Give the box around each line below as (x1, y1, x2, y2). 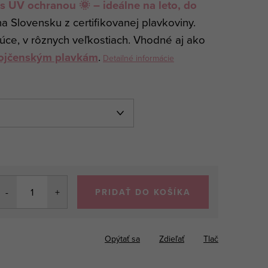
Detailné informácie (103, 51, 174, 64)
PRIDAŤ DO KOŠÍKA (95, 185, 191, 198)
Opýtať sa (105, 232, 140, 245)
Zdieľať (159, 232, 184, 245)
